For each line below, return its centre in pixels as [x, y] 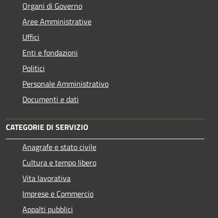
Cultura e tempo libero [59, 163]
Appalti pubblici [48, 209]
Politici [34, 68]
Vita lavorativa [46, 178]
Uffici [31, 37]
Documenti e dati [51, 100]
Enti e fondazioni [50, 53]
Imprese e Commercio [58, 194]
